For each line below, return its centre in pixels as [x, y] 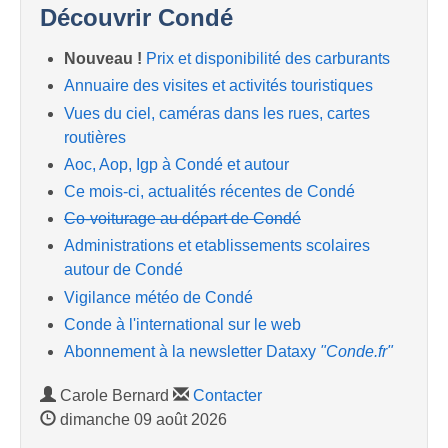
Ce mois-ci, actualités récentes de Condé [209, 191]
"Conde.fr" [356, 351]
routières [95, 137]
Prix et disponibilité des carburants [268, 59]
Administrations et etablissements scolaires [217, 246]
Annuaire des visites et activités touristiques [218, 86]
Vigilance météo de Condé [158, 297]
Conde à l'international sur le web [182, 324]
